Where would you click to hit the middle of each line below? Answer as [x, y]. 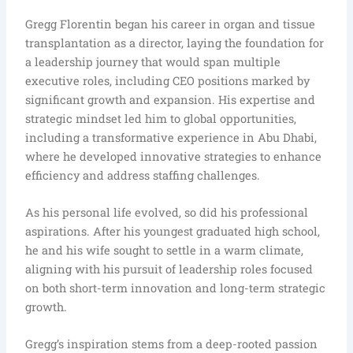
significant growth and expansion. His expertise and [171, 99]
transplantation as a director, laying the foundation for [175, 43]
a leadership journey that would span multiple [153, 61]
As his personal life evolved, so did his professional [167, 212]
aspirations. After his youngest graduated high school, [173, 231]
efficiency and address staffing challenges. [143, 175]
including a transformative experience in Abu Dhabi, [171, 137]
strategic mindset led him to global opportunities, [161, 118]
